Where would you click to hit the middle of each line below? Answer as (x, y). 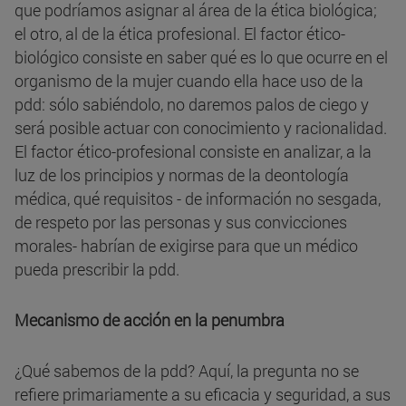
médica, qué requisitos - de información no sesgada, (198, 199)
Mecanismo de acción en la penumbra (150, 320)
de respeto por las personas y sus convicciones (181, 222)
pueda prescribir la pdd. (97, 270)
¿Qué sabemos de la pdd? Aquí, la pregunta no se (187, 371)
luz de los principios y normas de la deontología (182, 175)
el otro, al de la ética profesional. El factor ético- (180, 34)
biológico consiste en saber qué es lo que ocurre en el (201, 58)
